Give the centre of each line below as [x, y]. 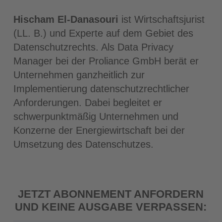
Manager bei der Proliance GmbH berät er [106, 61]
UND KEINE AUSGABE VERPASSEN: [111, 207]
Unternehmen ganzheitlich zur [79, 75]
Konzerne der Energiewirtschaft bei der [99, 130]
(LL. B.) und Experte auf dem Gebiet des [103, 33]
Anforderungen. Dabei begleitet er [87, 103]
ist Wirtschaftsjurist [161, 19]
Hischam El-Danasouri [66, 19]
